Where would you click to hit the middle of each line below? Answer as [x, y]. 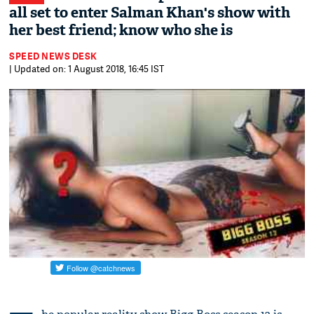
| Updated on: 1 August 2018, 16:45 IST [87, 69]
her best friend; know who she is [121, 30]
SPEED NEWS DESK [53, 56]
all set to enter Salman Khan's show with [150, 13]
